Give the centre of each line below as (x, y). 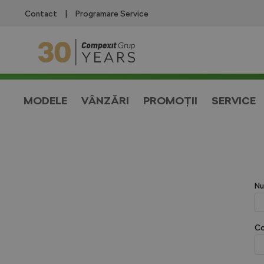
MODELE (45, 100)
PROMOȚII (170, 100)
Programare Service (112, 13)
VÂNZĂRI (105, 100)
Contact (41, 13)
